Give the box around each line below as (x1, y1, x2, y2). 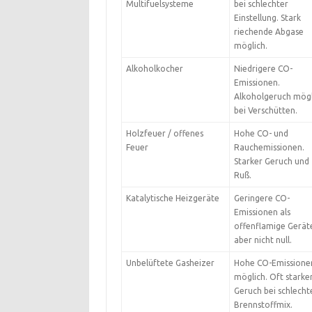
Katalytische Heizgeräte (125, 194, 219, 203)
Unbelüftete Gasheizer (125, 258, 214, 267)
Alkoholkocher (125, 64, 183, 73)
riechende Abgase (233, 27, 304, 36)
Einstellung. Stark (233, 13, 301, 22)
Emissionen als (233, 208, 290, 217)
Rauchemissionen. (233, 143, 304, 152)
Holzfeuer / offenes (125, 129, 203, 138)
